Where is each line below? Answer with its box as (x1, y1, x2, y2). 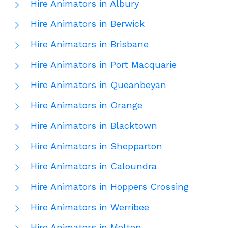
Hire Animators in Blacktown (31, 120, 157, 131)
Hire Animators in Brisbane (31, 39, 149, 50)
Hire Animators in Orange (31, 100, 142, 111)
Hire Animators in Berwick (31, 18, 145, 30)
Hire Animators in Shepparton (31, 140, 162, 152)
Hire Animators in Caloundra (31, 161, 157, 172)
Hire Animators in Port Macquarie (31, 59, 177, 70)
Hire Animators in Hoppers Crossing (31, 181, 189, 192)
